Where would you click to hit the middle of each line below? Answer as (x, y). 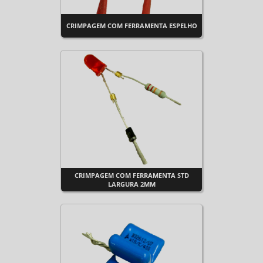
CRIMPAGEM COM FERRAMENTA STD (131, 175)
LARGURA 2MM (131, 184)
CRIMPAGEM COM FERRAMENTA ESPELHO (131, 26)
